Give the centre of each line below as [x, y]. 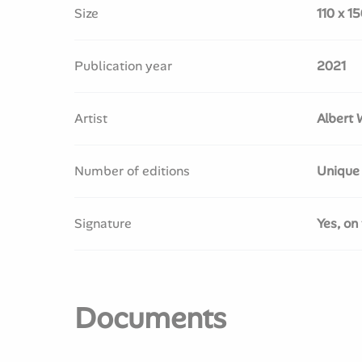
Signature [103, 223]
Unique [338, 171]
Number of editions [132, 171]
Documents [150, 318]
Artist [91, 118]
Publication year [123, 66]
